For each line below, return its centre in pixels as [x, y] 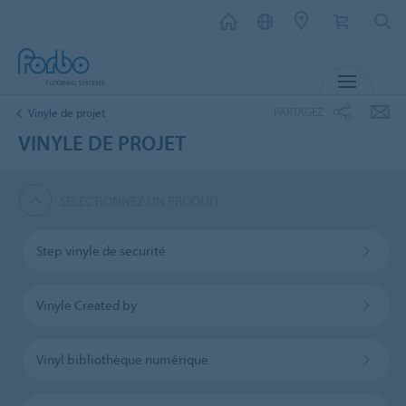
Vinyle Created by [86, 304]
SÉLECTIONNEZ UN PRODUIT [140, 200]
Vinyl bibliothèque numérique [122, 359]
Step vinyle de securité [101, 250]
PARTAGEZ [299, 111]
